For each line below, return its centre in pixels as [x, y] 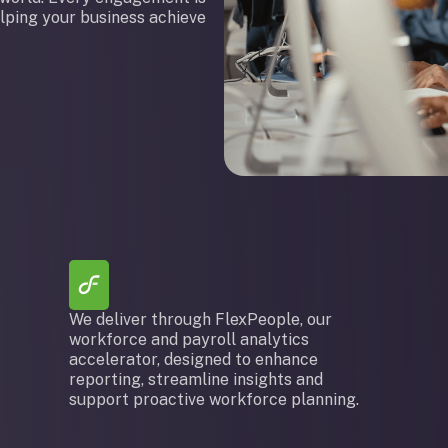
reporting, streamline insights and [196, 379]
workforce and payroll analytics [189, 339]
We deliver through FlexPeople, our [201, 319]
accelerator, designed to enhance [194, 359]
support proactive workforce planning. [214, 399]
